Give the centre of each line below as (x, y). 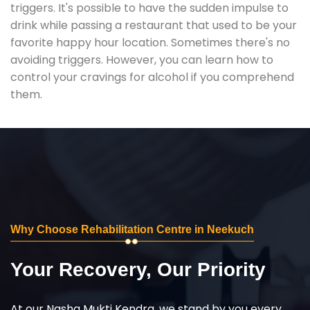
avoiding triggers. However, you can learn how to (142, 60)
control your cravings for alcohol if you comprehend (152, 77)
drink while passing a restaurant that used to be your (154, 25)
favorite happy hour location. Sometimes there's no (150, 42)
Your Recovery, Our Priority (138, 269)
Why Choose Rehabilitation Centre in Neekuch (132, 229)
